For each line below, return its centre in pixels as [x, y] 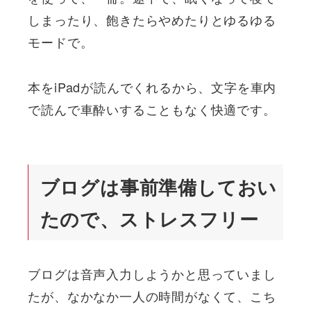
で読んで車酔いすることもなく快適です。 [152, 109]
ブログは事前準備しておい [159, 186]
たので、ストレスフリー [149, 218]
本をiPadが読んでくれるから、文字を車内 [152, 86]
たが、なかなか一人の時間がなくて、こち [152, 296]
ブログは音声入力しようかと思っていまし [152, 274]
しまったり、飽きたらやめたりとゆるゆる [152, 20]
